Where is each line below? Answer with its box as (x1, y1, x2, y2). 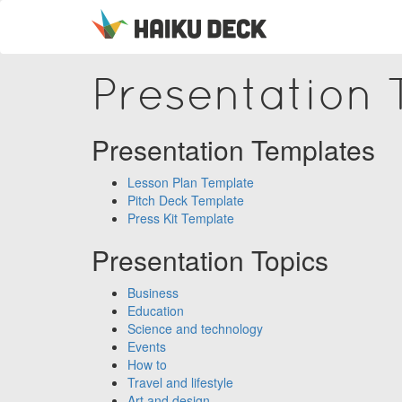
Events (127, 337, 166, 355)
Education (127, 301, 184, 319)
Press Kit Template (127, 209, 234, 227)
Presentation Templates (92, 130, 375, 169)
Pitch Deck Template (127, 191, 244, 209)
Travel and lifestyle (127, 373, 233, 391)
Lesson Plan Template (127, 173, 254, 191)
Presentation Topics (92, 240, 328, 279)
